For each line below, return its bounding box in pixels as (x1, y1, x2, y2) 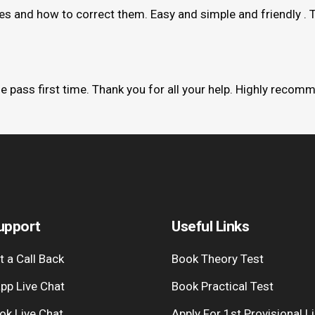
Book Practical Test (172, 278, 274, 293)
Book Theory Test (172, 251, 264, 266)
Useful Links (172, 217, 249, 235)
